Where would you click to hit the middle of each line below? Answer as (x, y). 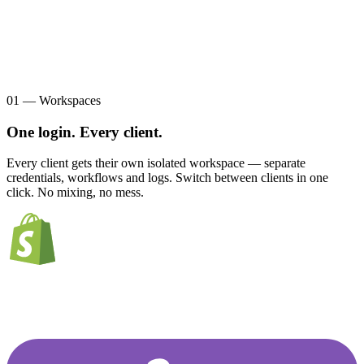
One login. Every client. (84, 132)
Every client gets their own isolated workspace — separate (156, 163)
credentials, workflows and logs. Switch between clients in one (167, 178)
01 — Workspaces (54, 100)
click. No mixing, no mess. (75, 193)
